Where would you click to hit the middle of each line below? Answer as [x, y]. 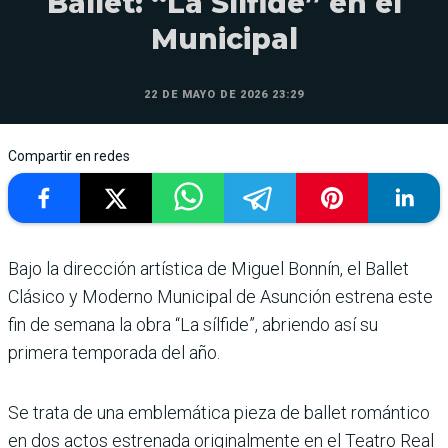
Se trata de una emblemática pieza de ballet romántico [219, 412]
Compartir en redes [69, 155]
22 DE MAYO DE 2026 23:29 [224, 94]
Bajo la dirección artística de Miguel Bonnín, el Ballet [208, 268]
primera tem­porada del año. [114, 352]
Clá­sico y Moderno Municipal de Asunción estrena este [220, 296]
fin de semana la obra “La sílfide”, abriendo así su [193, 324]
